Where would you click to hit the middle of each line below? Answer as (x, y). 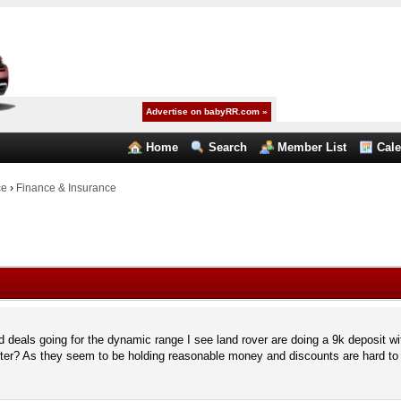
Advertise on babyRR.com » (207, 111)
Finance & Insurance (66, 188)
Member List (312, 147)
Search (228, 147)
